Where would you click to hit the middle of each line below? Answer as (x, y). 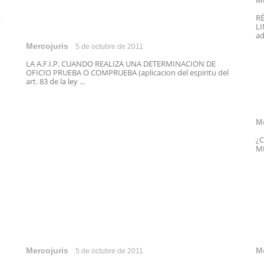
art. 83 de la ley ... (55, 81)
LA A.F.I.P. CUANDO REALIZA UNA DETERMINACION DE (121, 64)
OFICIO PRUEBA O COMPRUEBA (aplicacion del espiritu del (127, 72)
